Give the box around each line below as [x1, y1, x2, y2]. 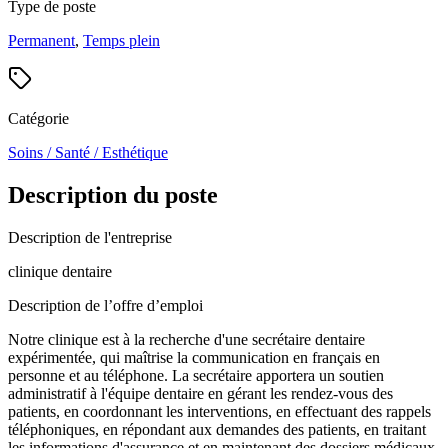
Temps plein [83, 31, 160, 49]
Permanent [8, 31, 75, 49]
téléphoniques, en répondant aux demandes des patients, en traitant [8, 420, 426, 438]
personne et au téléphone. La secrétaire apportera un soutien [8, 366, 384, 384]
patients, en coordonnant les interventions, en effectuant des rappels [8, 402, 431, 420]
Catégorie [8, 109, 69, 127]
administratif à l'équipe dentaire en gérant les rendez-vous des [8, 384, 393, 402]
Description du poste [8, 181, 218, 208]
